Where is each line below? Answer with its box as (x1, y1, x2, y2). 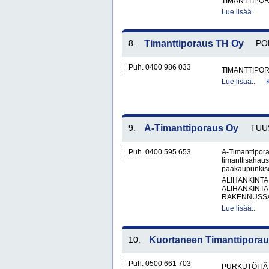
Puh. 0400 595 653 (128, 148, 191, 156)
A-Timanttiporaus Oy (144, 123, 238, 133)
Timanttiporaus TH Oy (144, 38, 244, 49)
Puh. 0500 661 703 (128, 259, 191, 268)
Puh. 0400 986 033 (128, 63, 191, 71)
